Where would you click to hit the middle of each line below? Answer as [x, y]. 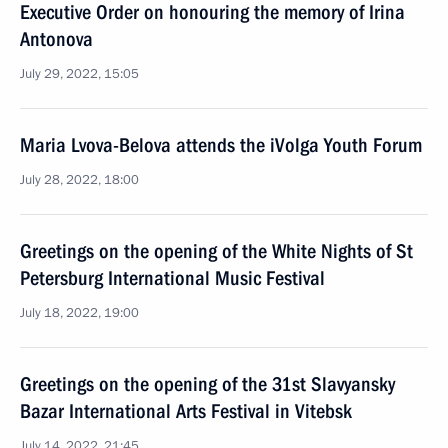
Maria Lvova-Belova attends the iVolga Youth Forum [221, 145]
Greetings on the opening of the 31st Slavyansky [207, 384]
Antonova [56, 39]
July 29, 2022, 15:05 [79, 74]
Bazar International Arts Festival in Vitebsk [186, 411]
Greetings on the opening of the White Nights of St [216, 251]
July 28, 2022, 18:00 [79, 180]
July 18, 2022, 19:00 [79, 313]
